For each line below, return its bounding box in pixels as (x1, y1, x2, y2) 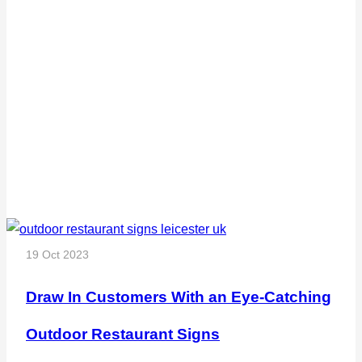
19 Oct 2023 (26, 248, 89, 262)
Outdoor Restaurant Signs (26, 325, 220, 343)
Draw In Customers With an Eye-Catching (26, 288, 331, 305)
